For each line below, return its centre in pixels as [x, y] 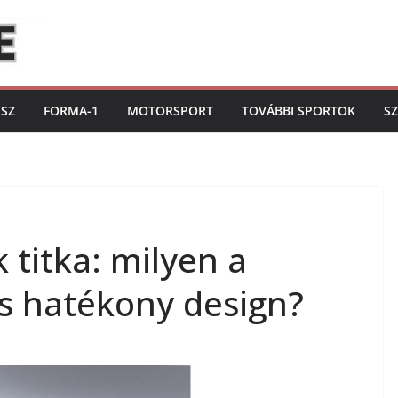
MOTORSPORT [170, 111]
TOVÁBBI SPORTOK [298, 111]
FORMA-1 [71, 111]
